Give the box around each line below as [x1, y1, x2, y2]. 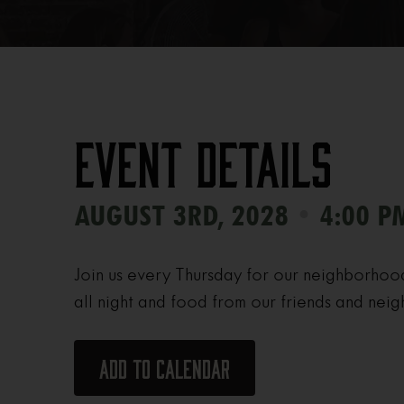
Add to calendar [99, 360, 231, 381]
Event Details [74, 142, 334, 193]
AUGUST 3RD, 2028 [74, 198, 297, 234]
